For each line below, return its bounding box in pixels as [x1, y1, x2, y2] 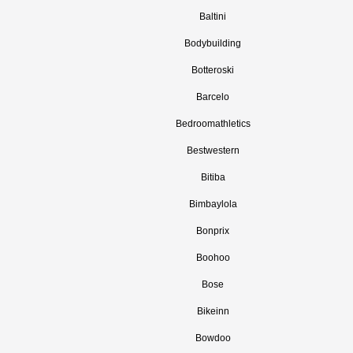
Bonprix [196, 225, 229, 236]
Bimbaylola [188, 199, 237, 210]
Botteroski [191, 65, 234, 76]
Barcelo [196, 91, 229, 102]
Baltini [199, 11, 226, 22]
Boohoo [195, 252, 230, 263]
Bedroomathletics [175, 118, 251, 129]
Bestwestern [186, 145, 240, 156]
